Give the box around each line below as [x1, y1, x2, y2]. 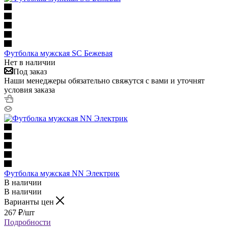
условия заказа [4, 85, 55, 94]
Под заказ [13, 67, 47, 76]
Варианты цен [4, 197, 56, 206]
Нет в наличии [4, 58, 55, 67]
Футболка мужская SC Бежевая [4, 48, 112, 58]
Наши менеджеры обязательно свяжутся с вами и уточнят [4, 76, 205, 85]
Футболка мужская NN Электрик [4, 168, 120, 178]
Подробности [4, 217, 51, 226]
